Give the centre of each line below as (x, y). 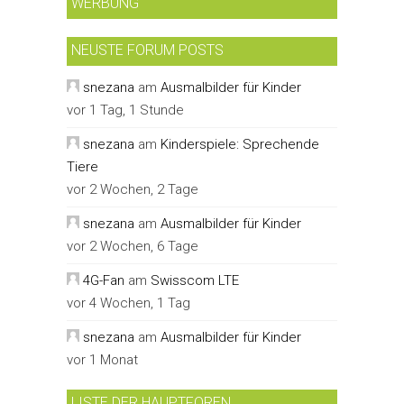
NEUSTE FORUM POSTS (147, 50)
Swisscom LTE (195, 280)
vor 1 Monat (102, 359)
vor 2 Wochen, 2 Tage (133, 189)
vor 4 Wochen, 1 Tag (129, 303)
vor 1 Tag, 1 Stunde (125, 110)
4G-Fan (104, 280)
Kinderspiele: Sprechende (240, 144)
